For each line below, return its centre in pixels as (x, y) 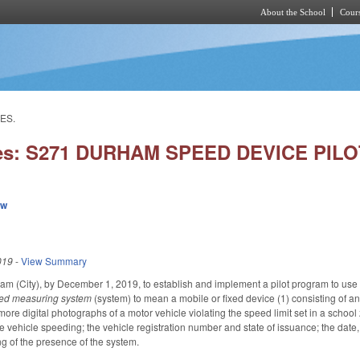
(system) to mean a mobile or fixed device (185, 297)
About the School (293, 12)
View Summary (54, 260)
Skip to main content (166, 33)
